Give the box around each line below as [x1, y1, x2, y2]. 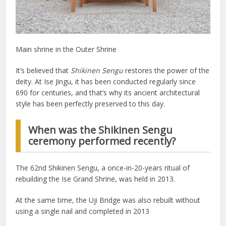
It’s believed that [16, 66, 71, 76]
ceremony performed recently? [28, 134, 176, 148]
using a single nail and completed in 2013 [16, 206, 150, 216]
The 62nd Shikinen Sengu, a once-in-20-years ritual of [16, 163, 190, 173]
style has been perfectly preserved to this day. [16, 99, 165, 109]
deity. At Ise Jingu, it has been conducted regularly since [16, 77, 196, 87]
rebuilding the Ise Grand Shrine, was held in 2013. [16, 174, 176, 184]
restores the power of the [123, 66, 210, 76]
